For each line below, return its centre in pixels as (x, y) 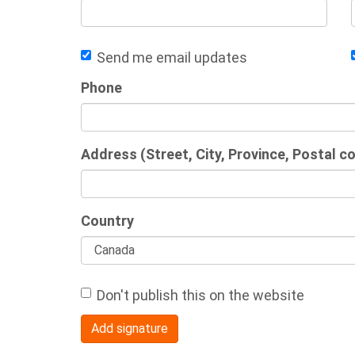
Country (107, 220)
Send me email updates (172, 57)
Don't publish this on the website (200, 295)
